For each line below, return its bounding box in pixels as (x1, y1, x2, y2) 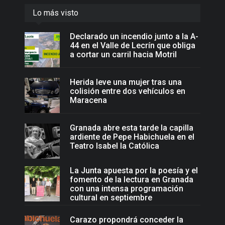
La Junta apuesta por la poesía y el (70, 166, 198, 176)
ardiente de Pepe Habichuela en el (70, 132, 194, 142)
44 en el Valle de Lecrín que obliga (70, 41, 195, 51)
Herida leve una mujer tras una (70, 77, 182, 87)
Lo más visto (33, 8, 78, 18)
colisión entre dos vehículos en (70, 86, 185, 96)
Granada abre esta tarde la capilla (70, 123, 193, 133)
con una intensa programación (70, 184, 183, 194)
